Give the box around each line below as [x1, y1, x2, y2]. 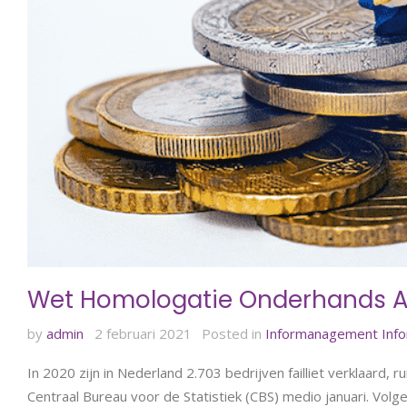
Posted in [202, 323, 265, 342]
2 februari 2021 [94, 323, 192, 342]
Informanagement [265, 323, 378, 342]
